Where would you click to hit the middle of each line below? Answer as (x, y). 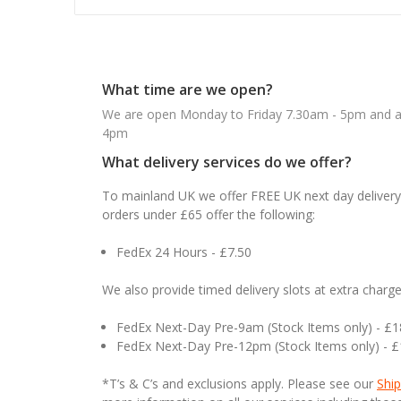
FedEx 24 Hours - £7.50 (184, 252)
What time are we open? (188, 89)
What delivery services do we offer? (227, 162)
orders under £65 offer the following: (209, 214)
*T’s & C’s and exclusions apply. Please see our (239, 383)
